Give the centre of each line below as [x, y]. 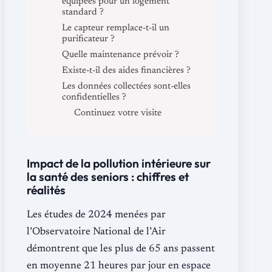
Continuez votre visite [118, 113]
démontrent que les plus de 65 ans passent [121, 249]
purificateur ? [88, 39]
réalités [46, 190]
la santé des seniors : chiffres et [108, 176]
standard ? [83, 12]
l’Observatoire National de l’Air [96, 232]
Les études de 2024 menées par [96, 215]
